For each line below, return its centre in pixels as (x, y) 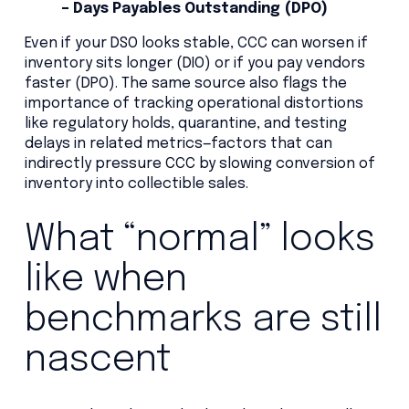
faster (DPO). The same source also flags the (185, 84)
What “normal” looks (199, 240)
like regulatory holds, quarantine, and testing (185, 124)
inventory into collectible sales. (136, 184)
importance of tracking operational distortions (194, 104)
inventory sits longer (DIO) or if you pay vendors (194, 64)
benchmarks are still (203, 320)
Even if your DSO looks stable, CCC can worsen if (196, 44)
